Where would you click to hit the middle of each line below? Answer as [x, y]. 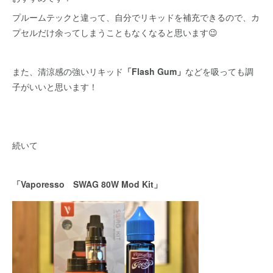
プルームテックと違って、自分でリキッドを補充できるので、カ [136, 17]
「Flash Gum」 [154, 71]
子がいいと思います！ [55, 87]
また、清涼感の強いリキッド [68, 71]
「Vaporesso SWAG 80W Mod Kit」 [87, 184]
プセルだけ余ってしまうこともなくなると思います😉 [115, 32]
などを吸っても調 [219, 71]
